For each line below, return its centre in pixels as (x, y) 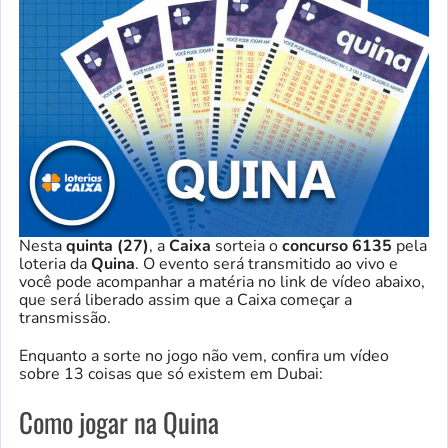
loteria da (55, 263)
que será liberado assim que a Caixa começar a (185, 299)
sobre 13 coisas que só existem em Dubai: (171, 373)
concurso (315, 245)
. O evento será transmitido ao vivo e (266, 263)
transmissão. (65, 317)
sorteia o (246, 245)
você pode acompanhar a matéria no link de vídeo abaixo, (222, 281)
